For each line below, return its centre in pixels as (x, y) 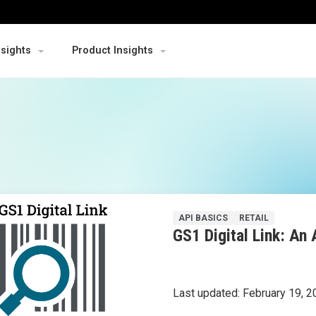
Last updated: (208, 293)
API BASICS (203, 218)
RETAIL (254, 218)
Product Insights (113, 51)
